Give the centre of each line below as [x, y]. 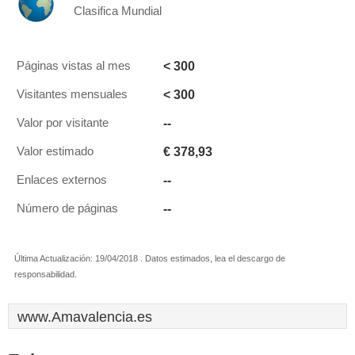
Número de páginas [67, 208]
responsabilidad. [46, 274]
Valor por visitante [63, 123]
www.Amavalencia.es [85, 317]
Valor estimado [55, 151]
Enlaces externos [62, 180]
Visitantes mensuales [72, 94]
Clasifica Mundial [118, 11]
